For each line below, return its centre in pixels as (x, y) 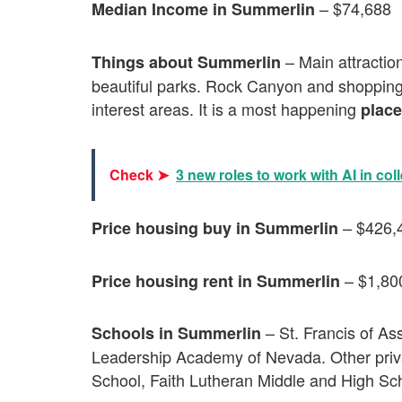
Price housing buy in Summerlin (215, 228)
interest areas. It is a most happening (226, 108)
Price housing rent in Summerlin (216, 280)
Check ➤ (139, 175)
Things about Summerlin (186, 61)
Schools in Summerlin (176, 333)
